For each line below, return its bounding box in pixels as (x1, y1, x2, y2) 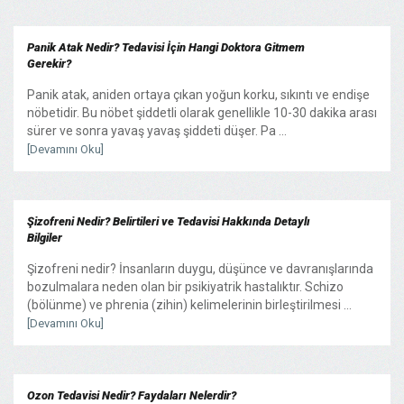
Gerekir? (27, 56, 71, 70)
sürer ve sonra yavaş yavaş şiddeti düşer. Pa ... (27, 123, 287, 138)
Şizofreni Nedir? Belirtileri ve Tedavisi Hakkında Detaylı (27, 214, 310, 228)
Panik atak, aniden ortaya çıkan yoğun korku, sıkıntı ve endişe (27, 87, 370, 102)
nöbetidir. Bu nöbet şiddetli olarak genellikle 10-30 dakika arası (27, 105, 377, 120)
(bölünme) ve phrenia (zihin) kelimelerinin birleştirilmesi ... (27, 297, 352, 312)
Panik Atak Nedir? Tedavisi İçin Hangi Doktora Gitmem (27, 40, 305, 54)
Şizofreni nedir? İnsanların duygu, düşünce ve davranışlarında (27, 261, 373, 276)
